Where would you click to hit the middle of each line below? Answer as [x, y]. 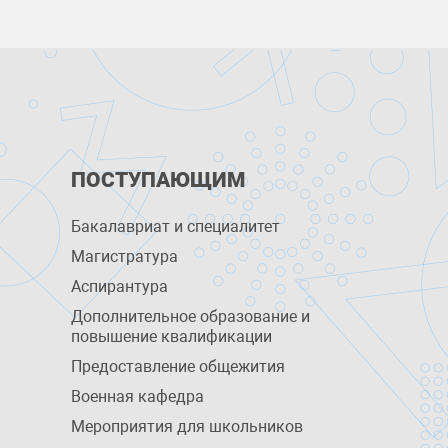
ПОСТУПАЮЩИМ [157, 180]
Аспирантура [119, 286]
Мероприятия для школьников [186, 426]
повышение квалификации [171, 336]
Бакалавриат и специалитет [175, 226]
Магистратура [124, 256]
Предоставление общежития [177, 366]
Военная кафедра [137, 396]
